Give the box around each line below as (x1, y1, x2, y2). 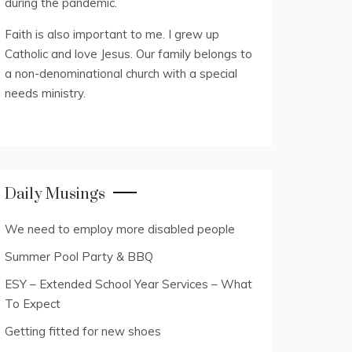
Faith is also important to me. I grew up (5, 27, 219, 42)
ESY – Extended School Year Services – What (5, 277, 252, 291)
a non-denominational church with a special (5, 66, 237, 81)
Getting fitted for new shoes (5, 324, 161, 339)
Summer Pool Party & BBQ (5, 249, 153, 264)
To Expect (5, 296, 60, 311)
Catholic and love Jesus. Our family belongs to (5, 46, 252, 61)
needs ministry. (5, 86, 86, 101)
